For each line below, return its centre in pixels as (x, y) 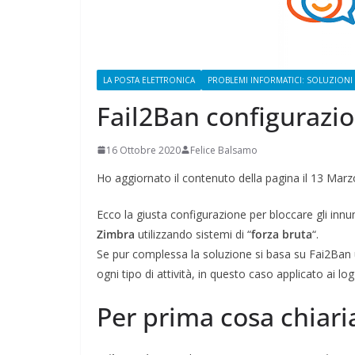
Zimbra (116, 234)
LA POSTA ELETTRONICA (149, 80)
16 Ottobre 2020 (143, 150)
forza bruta (282, 234)
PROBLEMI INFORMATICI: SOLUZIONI (280, 80)
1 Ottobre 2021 (305, 53)
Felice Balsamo (224, 150)
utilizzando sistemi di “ (193, 234)
